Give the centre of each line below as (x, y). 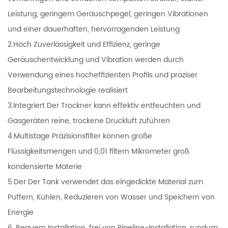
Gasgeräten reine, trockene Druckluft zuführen (89, 121)
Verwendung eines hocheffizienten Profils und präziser (103, 75)
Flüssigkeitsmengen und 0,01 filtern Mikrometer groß (98, 151)
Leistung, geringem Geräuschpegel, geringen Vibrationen (108, 14)
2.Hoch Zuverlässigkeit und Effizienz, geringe (84, 44)
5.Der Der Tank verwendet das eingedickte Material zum (105, 182)
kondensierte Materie (45, 166)
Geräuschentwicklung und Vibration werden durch (96, 60)
